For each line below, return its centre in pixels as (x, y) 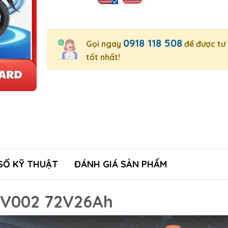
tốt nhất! (103, 57)
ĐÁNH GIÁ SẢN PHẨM (121, 164)
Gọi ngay (104, 44)
